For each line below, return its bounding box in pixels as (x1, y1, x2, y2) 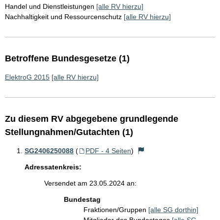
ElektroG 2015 (5, 73, 50, 82)
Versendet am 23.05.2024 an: (44, 179, 137, 188)
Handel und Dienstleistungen (5, 2, 94, 11)
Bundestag (64, 195, 101, 204)
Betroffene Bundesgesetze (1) (5, 54, 130, 64)
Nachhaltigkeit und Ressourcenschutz (5, 13, 122, 21)
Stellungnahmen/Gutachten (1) (5, 127, 133, 137)
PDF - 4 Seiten (85, 147, 131, 155)
